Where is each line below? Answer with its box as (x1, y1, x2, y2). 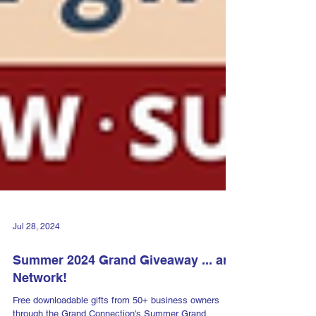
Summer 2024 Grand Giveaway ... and (13, 277, 238, 293)
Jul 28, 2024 (13, 246, 60, 257)
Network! (13, 295, 67, 310)
